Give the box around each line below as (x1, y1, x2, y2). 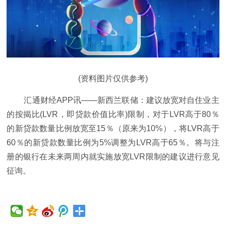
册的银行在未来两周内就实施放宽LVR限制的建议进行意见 (7, 152, 219, 161)
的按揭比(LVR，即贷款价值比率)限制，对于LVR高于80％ (7, 110, 219, 119)
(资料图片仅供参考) (78, 74, 148, 83)
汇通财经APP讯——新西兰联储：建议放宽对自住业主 (24, 96, 219, 105)
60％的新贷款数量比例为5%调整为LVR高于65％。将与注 (7, 138, 219, 147)
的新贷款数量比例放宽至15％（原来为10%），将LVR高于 (7, 124, 219, 133)
